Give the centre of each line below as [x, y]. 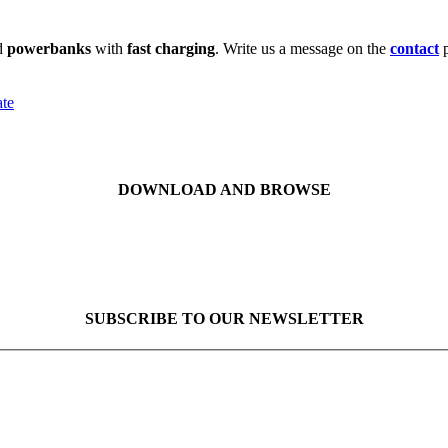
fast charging [171, 48]
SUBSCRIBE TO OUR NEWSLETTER [224, 318]
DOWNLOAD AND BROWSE [224, 190]
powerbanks [49, 48]
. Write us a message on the [302, 48]
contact [414, 48]
